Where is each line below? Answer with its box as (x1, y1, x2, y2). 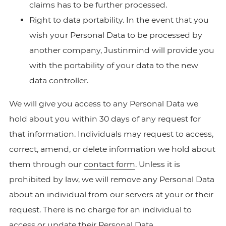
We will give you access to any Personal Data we (9, 99, 198, 108)
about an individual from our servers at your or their (9, 190, 213, 199)
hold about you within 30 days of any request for (9, 114, 201, 124)
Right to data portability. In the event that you (29, 15, 209, 25)
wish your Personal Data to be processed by (29, 30, 202, 40)
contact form (83, 159, 135, 169)
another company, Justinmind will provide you (29, 45, 214, 55)
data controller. (29, 76, 88, 85)
